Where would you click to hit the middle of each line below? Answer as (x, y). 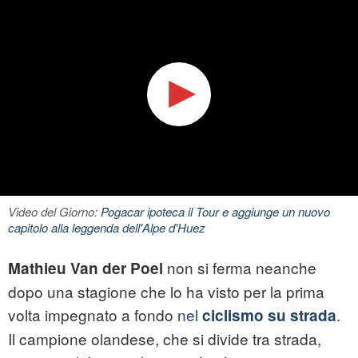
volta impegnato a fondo (91, 315)
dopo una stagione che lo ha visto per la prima (166, 292)
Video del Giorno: (54, 212)
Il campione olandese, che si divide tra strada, (165, 339)
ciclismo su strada (269, 316)
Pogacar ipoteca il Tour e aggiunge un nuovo (215, 212)
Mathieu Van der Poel (86, 268)
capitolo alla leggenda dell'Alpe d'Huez (107, 228)
